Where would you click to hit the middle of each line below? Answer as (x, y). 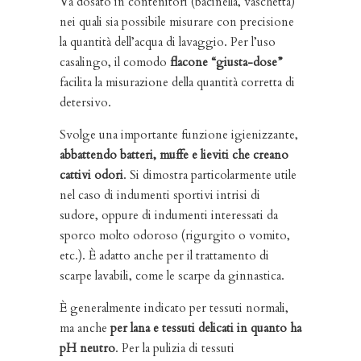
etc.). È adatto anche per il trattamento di (164, 255)
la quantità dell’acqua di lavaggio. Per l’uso (168, 42)
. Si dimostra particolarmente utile (210, 175)
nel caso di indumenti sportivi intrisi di (160, 195)
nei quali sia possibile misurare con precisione (177, 22)
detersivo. (85, 102)
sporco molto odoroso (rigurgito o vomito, (175, 235)
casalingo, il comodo (115, 62)
